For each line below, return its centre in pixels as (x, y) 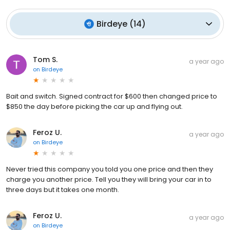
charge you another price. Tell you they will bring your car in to (109, 179)
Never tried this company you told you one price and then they (110, 169)
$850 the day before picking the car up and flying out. (94, 106)
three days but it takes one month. (63, 189)
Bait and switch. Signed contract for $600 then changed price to (112, 96)
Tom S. (45, 59)
